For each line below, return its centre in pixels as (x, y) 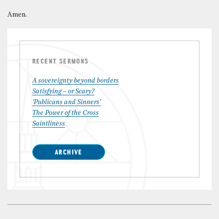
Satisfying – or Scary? (63, 91)
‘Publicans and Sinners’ (66, 102)
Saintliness (49, 124)
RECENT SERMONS (61, 62)
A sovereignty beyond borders (76, 81)
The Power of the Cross (66, 113)
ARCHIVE (69, 153)
